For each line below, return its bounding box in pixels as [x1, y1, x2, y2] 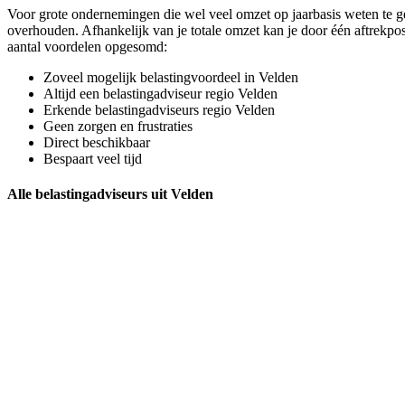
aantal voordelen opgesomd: [7, 38, 167, 54]
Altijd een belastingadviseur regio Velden [43, 85, 278, 101]
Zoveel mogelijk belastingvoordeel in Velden [43, 69, 298, 85]
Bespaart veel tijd [43, 150, 142, 166]
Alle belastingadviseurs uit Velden [7, 185, 213, 202]
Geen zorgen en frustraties [43, 118, 193, 134]
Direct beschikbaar [43, 134, 150, 150]
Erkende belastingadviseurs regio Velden [43, 101, 275, 118]
